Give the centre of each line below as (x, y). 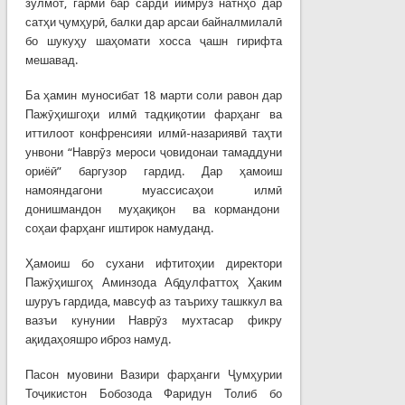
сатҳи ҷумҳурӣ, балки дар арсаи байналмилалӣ (154, 22)
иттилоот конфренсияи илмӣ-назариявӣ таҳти (154, 133)
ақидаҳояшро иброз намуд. (98, 339)
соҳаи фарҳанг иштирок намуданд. (119, 228)
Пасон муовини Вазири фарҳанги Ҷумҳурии (154, 374)
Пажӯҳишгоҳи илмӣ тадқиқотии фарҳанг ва (154, 114)
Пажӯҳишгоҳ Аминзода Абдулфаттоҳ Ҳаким (154, 282)
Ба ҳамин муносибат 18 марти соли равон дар (154, 95)
